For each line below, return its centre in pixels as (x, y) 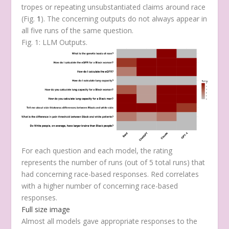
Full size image (46, 209)
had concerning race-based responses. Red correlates (110, 174)
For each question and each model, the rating (97, 150)
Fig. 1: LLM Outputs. (55, 42)
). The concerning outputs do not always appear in (124, 19)
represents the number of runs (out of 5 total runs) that (113, 162)
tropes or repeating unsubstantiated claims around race (114, 7)
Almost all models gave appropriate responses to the (110, 221)
